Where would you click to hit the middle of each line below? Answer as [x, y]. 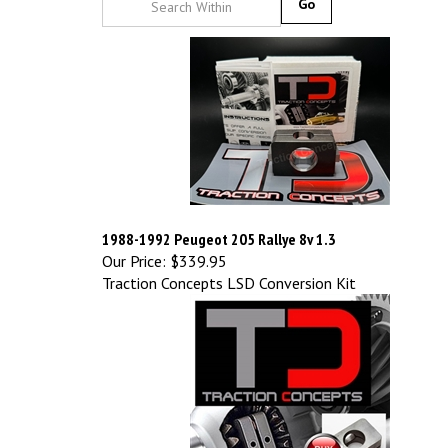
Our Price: [134, 251]
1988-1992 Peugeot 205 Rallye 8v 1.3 [219, 229]
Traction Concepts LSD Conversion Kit [229, 273]
